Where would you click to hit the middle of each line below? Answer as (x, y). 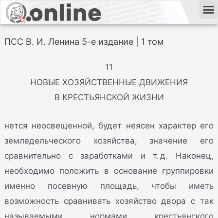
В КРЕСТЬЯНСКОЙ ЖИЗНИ (109, 98)
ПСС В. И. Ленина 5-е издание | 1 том (84, 42)
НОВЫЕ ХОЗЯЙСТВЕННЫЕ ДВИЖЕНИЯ (109, 82)
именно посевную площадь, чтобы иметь (109, 186)
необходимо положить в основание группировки (109, 171)
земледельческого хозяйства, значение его (109, 141)
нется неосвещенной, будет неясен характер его (109, 126)
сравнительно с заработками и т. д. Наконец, (109, 156)
